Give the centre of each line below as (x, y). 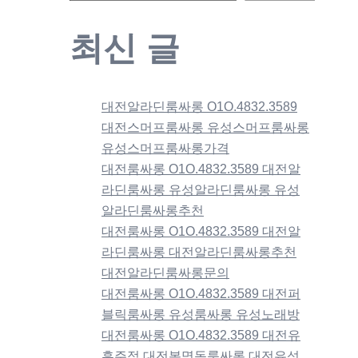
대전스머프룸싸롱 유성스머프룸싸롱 (205, 127)
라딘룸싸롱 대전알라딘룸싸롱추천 (199, 252)
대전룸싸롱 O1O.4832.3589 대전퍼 (201, 293)
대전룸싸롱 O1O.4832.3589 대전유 (201, 335)
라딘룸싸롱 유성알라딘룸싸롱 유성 (201, 189)
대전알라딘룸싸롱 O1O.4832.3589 (199, 106)
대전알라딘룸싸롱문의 (165, 272)
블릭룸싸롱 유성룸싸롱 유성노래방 (201, 314)
